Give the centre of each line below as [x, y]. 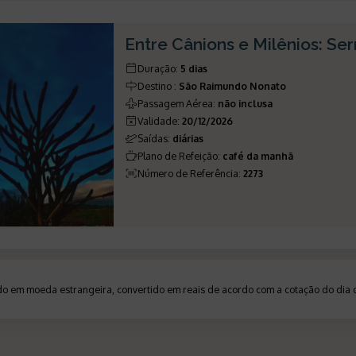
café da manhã [258, 155]
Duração [157, 68]
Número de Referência [188, 173]
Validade [158, 120]
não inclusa [246, 103]
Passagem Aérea [176, 103]
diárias [188, 138]
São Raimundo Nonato [233, 85]
